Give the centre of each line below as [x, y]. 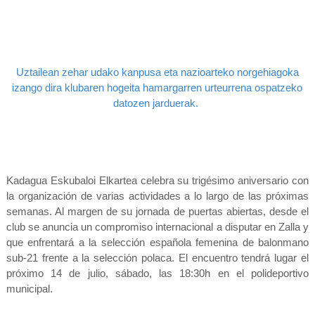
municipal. [29, 288]
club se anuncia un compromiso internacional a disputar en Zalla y [157, 226]
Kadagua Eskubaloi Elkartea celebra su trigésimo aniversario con [157, 180]
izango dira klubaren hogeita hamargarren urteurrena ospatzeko [157, 87]
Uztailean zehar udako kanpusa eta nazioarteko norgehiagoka [157, 72]
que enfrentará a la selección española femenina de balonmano [157, 242]
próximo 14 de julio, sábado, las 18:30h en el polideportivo [157, 273]
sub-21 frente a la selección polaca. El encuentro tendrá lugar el [157, 257]
